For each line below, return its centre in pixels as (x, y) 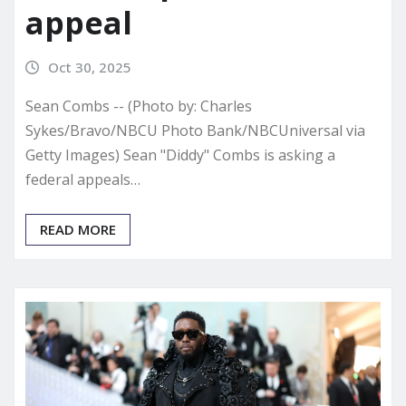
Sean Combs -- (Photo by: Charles (139, 106)
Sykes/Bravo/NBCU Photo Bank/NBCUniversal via (195, 130)
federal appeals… (83, 179)
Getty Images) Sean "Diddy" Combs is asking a (180, 155)
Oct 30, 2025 (89, 67)
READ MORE (78, 229)
